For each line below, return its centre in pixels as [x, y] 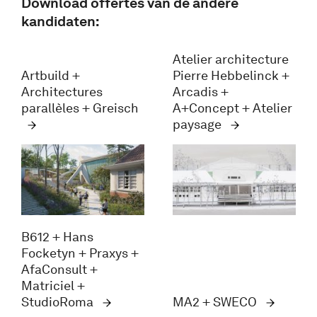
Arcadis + [201, 92]
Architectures [62, 92]
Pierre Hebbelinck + [231, 75]
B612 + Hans [57, 237]
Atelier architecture [231, 59]
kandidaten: [60, 21]
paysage [198, 124]
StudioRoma [59, 302]
